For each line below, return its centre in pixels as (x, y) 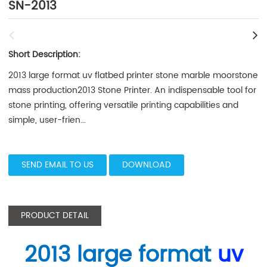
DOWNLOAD (147, 165)
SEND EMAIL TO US (58, 165)
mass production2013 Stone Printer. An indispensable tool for (133, 90)
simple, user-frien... (47, 120)
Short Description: (45, 55)
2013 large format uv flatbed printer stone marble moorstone (133, 75)
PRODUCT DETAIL (55, 215)
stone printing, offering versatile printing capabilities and (124, 105)
